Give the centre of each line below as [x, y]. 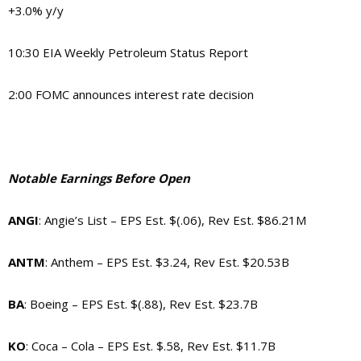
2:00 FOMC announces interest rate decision [131, 94]
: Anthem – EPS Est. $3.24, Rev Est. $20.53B [167, 261]
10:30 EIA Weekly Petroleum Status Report [128, 52]
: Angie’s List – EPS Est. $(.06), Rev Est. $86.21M [172, 220]
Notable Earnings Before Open [99, 178]
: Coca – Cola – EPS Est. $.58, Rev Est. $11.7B [151, 345]
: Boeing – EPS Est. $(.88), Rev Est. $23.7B [141, 303]
